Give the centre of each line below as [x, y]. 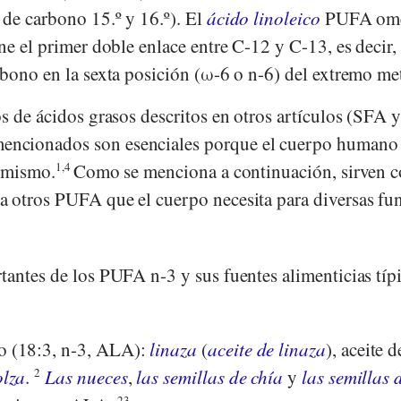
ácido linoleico [263, 18]
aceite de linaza [266, 349]
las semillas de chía [210, 376]
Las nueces [86, 376]
